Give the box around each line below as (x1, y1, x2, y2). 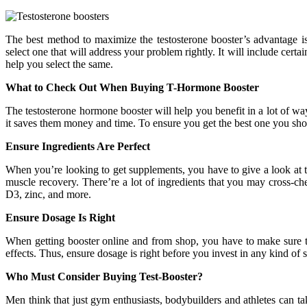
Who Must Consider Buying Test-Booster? (5, 270, 203, 282)
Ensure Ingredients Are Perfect (5, 140, 150, 152)
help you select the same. (5, 58, 113, 70)
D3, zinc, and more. (5, 188, 91, 200)
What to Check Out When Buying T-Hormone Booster (5, 81, 259, 93)
